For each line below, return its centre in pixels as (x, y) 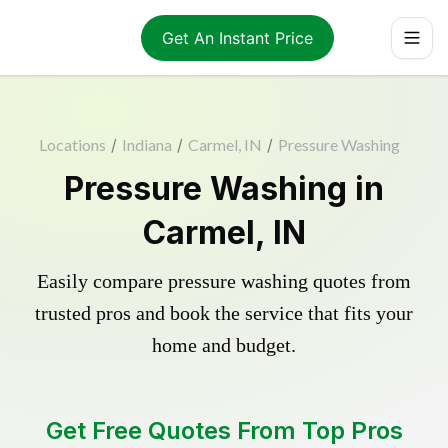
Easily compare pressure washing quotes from (224, 281)
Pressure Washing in (224, 188)
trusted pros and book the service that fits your (224, 313)
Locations (72, 144)
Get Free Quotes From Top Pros (224, 430)
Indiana (146, 144)
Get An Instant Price (237, 37)
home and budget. (224, 345)
